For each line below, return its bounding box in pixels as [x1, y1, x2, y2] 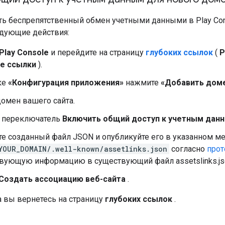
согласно [169, 144, 207, 154]
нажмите [124, 77, 161, 87]
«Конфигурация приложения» [8, 77, 124, 87]
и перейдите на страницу [49, 47, 146, 57]
